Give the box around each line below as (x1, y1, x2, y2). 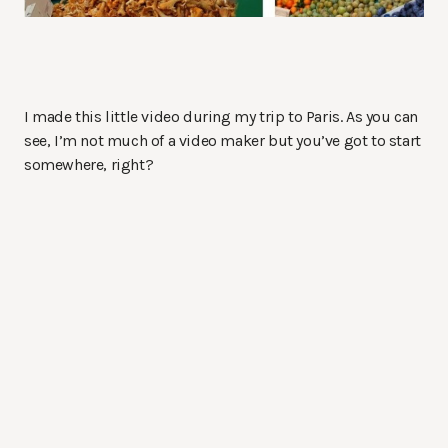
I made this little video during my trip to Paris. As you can (24, 107, 419, 127)
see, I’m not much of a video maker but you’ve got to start (24, 131, 421, 151)
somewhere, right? (24, 155, 154, 175)
